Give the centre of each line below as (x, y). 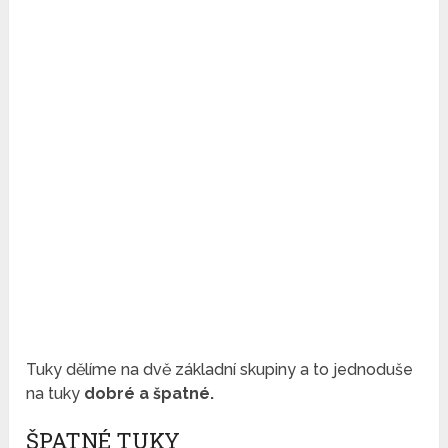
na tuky (53, 394)
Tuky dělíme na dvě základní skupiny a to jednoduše (220, 370)
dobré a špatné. (147, 394)
